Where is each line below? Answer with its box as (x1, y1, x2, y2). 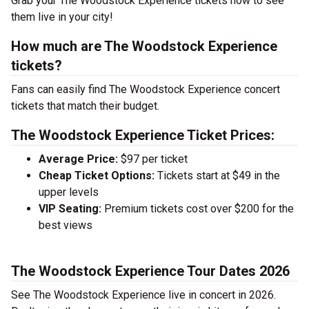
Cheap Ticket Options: (39, 169, 154, 182)
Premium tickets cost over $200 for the (101, 202, 294, 215)
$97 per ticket (118, 152, 188, 166)
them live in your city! (11, 10, 113, 23)
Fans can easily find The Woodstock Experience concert (11, 83, 280, 96)
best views (39, 219, 92, 232)
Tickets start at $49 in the (154, 169, 280, 182)
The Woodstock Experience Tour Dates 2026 (11, 263, 290, 279)
